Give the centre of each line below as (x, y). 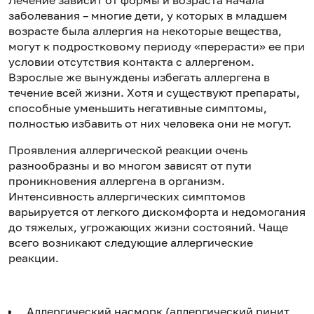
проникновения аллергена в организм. (117, 180)
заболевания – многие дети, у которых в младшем (148, 15)
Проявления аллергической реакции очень (128, 150)
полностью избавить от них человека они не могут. (150, 123)
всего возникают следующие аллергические (131, 242)
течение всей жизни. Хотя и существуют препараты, (154, 92)
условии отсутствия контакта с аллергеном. (131, 61)
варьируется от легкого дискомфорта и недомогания (157, 211)
